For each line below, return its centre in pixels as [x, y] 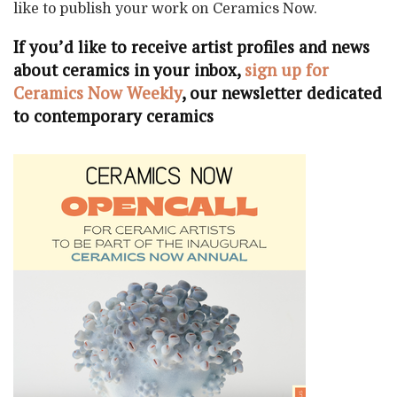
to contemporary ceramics [113, 116]
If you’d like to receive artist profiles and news [191, 47]
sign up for [287, 70]
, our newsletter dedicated [282, 93]
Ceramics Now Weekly [97, 93]
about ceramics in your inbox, [129, 70]
